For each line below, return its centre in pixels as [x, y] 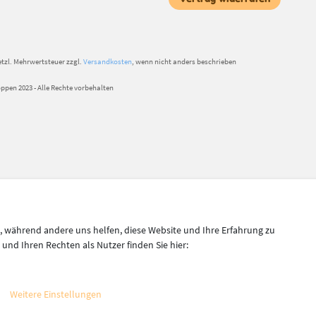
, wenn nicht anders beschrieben [184, 61]
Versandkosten [108, 61]
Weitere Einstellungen [56, 294]
